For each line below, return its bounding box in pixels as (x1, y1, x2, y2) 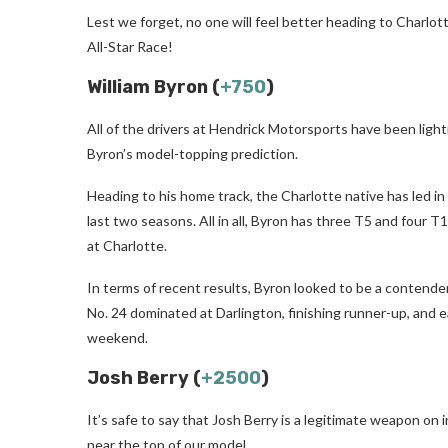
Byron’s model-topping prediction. (87, 144, 298, 162)
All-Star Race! (87, 37, 173, 55)
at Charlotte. (87, 236, 167, 254)
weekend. (87, 328, 148, 346)
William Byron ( (87, 75, 220, 98)
